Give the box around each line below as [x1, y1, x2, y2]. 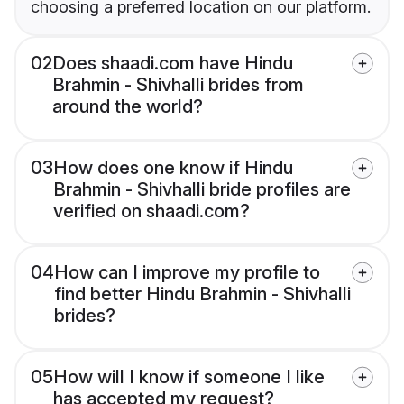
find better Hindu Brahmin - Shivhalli [54, 283, 351, 306]
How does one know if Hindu [53, 157, 293, 179]
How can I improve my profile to [54, 262, 320, 284]
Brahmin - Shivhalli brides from [52, 74, 304, 96]
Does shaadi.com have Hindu [52, 52, 293, 75]
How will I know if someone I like [53, 366, 325, 389]
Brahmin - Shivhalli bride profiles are [53, 179, 351, 201]
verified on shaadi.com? [53, 200, 250, 223]
